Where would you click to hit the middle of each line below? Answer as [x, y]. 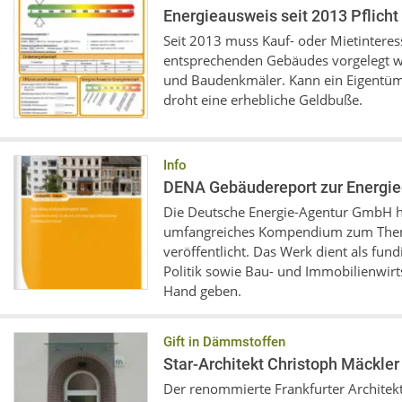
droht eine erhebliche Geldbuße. [263, 100]
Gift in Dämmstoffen [224, 342]
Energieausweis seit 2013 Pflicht [281, 16]
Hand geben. [202, 291]
